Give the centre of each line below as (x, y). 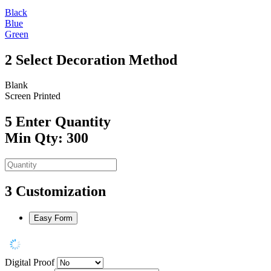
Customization (61, 191)
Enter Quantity (63, 122)
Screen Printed (33, 96)
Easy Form (53, 218)
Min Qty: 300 (47, 138)
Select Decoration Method (96, 60)
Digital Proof (30, 263)
